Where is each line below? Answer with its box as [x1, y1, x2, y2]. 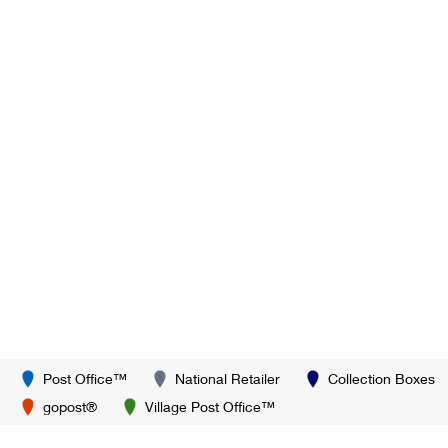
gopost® [43, 398, 97, 415]
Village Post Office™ [145, 398, 275, 415]
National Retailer [175, 370, 280, 387]
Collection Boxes [328, 370, 435, 387]
